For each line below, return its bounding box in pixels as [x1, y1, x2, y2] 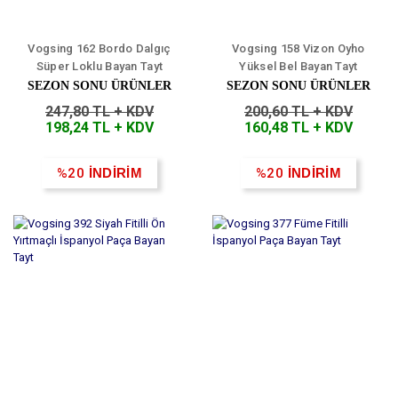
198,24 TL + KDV [45, 119, 154, 137]
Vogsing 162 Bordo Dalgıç [28, 42, 171, 56]
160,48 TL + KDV [244, 119, 353, 137]
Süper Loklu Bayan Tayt [36, 60, 163, 74]
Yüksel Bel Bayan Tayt [239, 60, 358, 74]
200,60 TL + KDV [244, 103, 353, 121]
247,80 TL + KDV [45, 103, 154, 121]
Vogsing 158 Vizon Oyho [232, 42, 365, 56]
